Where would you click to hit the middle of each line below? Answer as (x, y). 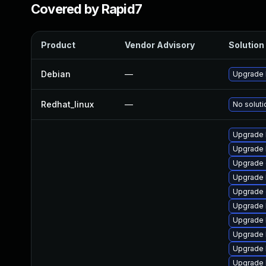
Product (58, 45)
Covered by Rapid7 (87, 9)
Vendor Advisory (160, 45)
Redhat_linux (67, 104)
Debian (56, 74)
